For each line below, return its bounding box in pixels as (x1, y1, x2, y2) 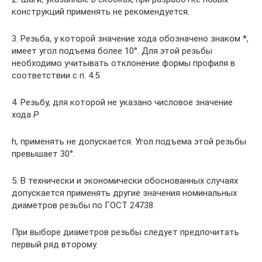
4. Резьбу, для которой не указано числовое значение (12, 96, 233, 108)
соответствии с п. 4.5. (12, 70, 101, 81)
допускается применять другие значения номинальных (12, 187, 237, 198)
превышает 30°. (12, 148, 75, 159)
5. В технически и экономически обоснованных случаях (12, 175, 238, 186)
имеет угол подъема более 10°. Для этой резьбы (12, 45, 212, 56)
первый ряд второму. (12, 239, 98, 250)
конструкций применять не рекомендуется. (12, 6, 189, 17)
